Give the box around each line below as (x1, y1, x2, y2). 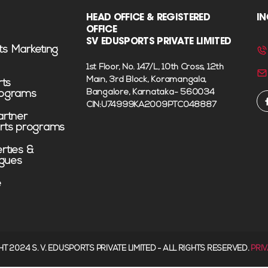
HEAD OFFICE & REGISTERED (86, 11, 211, 23)
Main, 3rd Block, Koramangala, (86, 76, 207, 85)
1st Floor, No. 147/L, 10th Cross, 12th (86, 63, 224, 72)
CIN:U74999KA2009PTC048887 (86, 101, 217, 110)
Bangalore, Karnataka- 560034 (86, 89, 215, 98)
